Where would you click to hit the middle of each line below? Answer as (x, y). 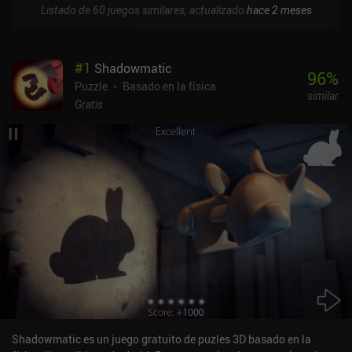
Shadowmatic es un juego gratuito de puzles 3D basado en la (161, 339)
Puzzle (91, 86)
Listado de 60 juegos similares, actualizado (143, 9)
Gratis (89, 104)
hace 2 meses (279, 9)
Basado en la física (169, 86)
